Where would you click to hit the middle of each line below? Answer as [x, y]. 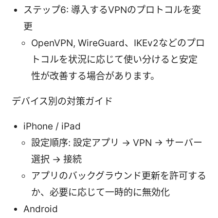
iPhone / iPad [52, 126]
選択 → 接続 [56, 159]
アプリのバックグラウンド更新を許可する [119, 176]
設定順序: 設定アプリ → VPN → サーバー [117, 143]
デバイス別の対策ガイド [62, 101]
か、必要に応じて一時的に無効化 [100, 192]
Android [41, 209]
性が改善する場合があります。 [95, 76]
